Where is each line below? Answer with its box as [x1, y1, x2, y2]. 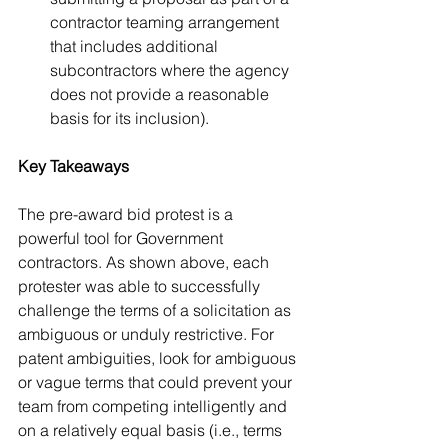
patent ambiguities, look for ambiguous [18, 348, 300, 368]
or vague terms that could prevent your [18, 372, 296, 392]
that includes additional [50, 36, 222, 56]
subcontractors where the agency [50, 60, 293, 80]
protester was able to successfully [18, 276, 264, 296]
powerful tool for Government [18, 228, 227, 248]
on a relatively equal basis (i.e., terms [18, 420, 286, 440]
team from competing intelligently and [18, 396, 291, 416]
